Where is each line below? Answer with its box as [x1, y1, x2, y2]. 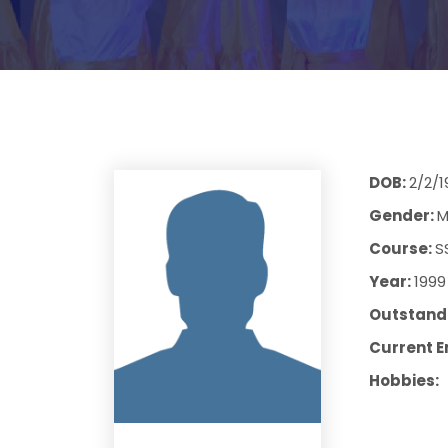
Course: [368, 238, 435, 259]
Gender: [368, 205, 437, 226]
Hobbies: [368, 370, 439, 391]
